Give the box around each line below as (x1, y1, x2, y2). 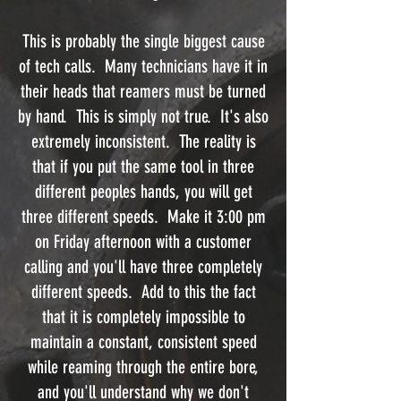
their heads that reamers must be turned (21, 81, 266, 102)
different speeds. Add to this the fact (30, 281, 256, 303)
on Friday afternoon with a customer (35, 231, 252, 252)
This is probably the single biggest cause (21, 30, 265, 52)
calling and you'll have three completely (24, 256, 262, 277)
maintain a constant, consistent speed (30, 331, 257, 353)
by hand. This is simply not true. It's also (18, 106, 269, 127)
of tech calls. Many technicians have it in (19, 55, 268, 77)
